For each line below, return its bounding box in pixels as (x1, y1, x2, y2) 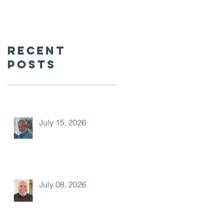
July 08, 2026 (39, 179, 86, 189)
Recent (7, 44, 66, 57)
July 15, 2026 (39, 117, 86, 127)
